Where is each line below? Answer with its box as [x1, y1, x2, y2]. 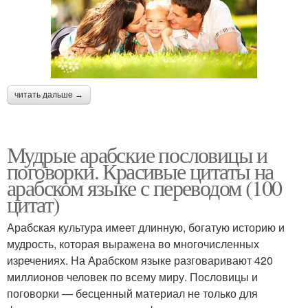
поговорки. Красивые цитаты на [7, 156, 274, 186]
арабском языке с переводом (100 [7, 173, 282, 203]
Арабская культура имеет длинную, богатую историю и [7, 219, 285, 236]
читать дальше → [14, 90, 83, 100]
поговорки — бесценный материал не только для [7, 285, 258, 302]
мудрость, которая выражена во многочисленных [7, 236, 259, 252]
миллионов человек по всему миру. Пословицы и [7, 269, 258, 285]
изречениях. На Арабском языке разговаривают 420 [7, 252, 273, 269]
